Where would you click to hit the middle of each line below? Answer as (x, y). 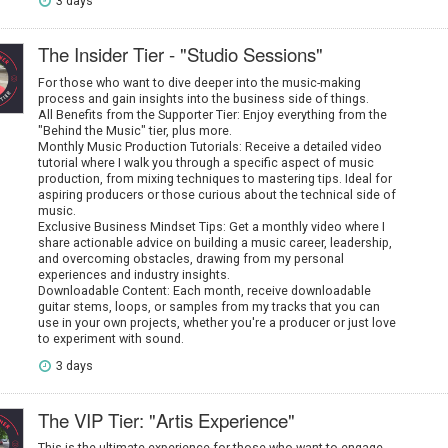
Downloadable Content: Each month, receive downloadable (204, 290)
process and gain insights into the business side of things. (203, 98)
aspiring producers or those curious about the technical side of (216, 194)
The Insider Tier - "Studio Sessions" (180, 54)
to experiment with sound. (110, 338)
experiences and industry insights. (133, 274)
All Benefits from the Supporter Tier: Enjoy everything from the (212, 114)
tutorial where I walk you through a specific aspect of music (205, 162)
